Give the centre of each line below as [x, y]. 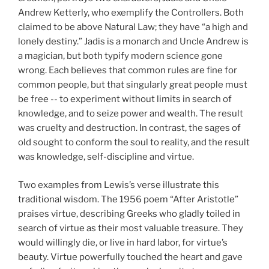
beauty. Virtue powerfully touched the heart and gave [130, 257]
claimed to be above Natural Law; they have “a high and [133, 27]
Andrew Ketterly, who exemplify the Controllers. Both [131, 13]
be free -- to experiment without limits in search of [125, 99]
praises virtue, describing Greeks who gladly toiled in [129, 213]
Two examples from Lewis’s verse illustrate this [119, 185]
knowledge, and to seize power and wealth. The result [131, 114]
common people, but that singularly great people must [133, 85]
